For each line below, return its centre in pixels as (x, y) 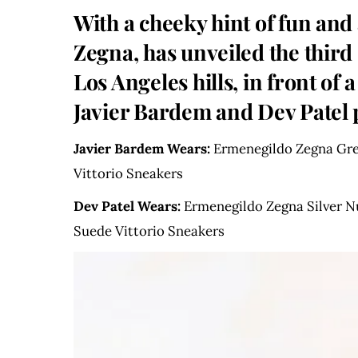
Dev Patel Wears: (127, 207)
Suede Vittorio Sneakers (149, 231)
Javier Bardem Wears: (142, 149)
